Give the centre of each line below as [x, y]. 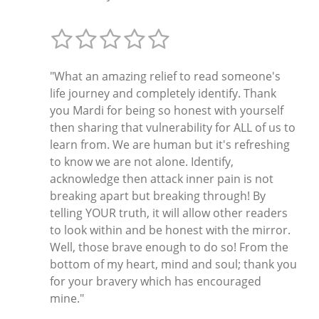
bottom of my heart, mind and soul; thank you [173, 265]
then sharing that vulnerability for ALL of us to [173, 128]
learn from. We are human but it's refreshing [170, 145]
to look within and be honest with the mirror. [170, 230]
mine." [67, 299]
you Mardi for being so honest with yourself [167, 111]
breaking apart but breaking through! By [158, 196]
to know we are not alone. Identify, [142, 162]
